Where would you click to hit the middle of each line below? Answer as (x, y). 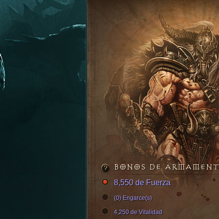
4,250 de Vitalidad (138, 212)
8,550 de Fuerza (142, 183)
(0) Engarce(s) (133, 198)
